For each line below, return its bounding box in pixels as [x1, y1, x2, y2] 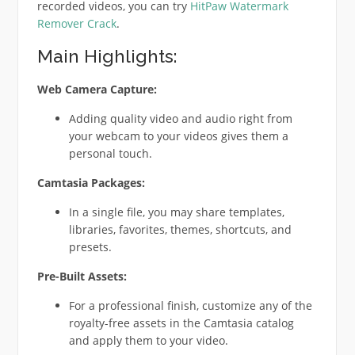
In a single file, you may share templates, [68, 204, 284, 220]
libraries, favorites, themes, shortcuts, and [68, 222, 292, 238]
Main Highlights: [36, 46, 177, 67]
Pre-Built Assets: [36, 269, 127, 284]
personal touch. [68, 146, 152, 162]
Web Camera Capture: [36, 82, 157, 97]
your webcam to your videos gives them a [68, 128, 288, 144]
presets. [68, 239, 112, 255]
